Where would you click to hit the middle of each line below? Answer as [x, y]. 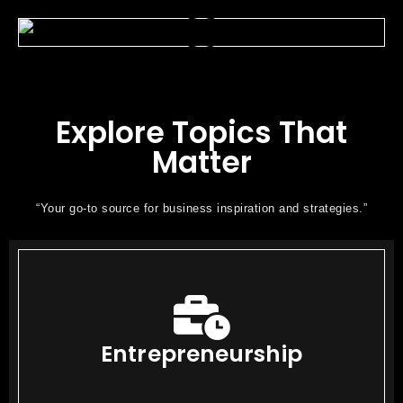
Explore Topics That [201, 132]
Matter [201, 162]
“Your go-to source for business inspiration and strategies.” [201, 208]
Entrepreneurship [201, 354]
